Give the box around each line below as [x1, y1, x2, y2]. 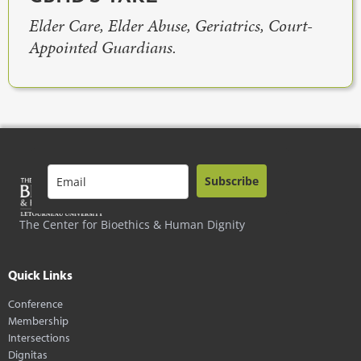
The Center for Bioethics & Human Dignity [19, 217, 245, 233]
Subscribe [205, 173, 259, 189]
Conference [8, 296, 63, 312]
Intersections [8, 330, 70, 346]
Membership [8, 313, 68, 329]
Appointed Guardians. [29, 36, 176, 60]
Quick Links [8, 267, 73, 284]
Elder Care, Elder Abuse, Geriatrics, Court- [29, 15, 313, 38]
